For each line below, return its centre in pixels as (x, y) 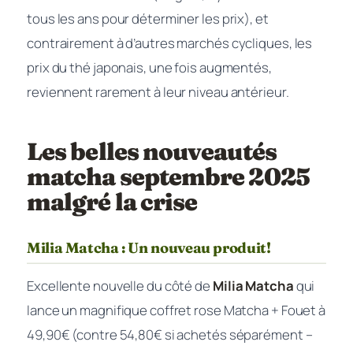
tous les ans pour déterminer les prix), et (148, 19)
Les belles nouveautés (152, 151)
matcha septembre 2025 (168, 176)
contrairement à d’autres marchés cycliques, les (170, 43)
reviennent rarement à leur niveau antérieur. (158, 92)
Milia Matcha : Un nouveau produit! (149, 248)
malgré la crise (112, 202)
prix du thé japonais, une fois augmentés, (149, 67)
